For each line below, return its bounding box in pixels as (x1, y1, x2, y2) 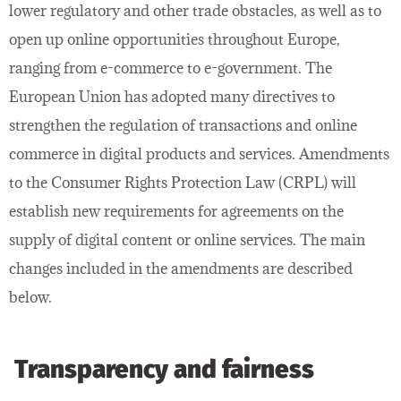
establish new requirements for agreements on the (9, 201, 344, 222)
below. (9, 287, 52, 308)
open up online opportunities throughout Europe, (9, 30, 340, 50)
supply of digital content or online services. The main (9, 230, 365, 251)
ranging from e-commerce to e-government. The (9, 58, 332, 79)
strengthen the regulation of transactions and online (9, 115, 357, 136)
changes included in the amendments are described (9, 259, 353, 279)
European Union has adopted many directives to (9, 87, 335, 107)
